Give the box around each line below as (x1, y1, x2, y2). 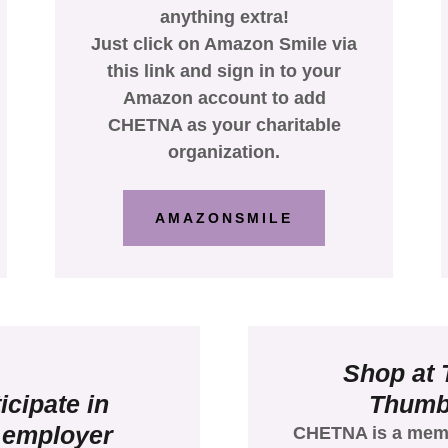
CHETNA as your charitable (107, 114, 341, 135)
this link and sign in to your (107, 60, 341, 81)
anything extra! (159, 6, 289, 27)
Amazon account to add (122, 87, 326, 108)
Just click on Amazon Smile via (91, 33, 357, 54)
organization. (168, 141, 280, 162)
